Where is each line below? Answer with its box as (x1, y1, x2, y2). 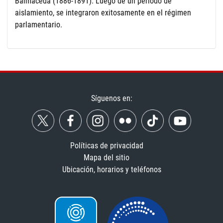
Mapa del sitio (84, 153, 129, 163)
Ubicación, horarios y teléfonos (62, 165, 161, 175)
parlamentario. (15, 20, 62, 30)
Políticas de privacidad (70, 141, 143, 151)
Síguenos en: (91, 94, 132, 104)
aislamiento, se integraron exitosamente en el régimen (15, 8, 191, 18)
